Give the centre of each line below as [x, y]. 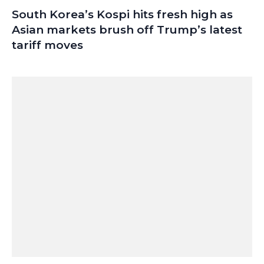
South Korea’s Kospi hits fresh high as [122, 15]
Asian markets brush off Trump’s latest [127, 30]
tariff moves [47, 45]
